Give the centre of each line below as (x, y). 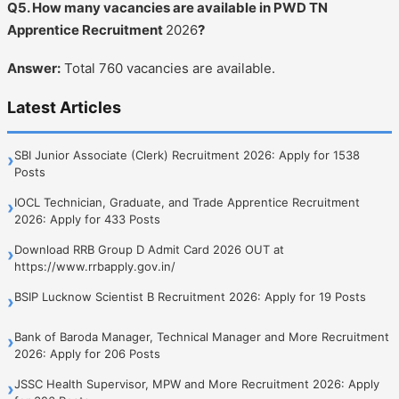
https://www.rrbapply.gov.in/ (95, 266)
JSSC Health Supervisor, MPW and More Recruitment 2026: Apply (197, 383)
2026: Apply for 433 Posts (87, 219)
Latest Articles (64, 107)
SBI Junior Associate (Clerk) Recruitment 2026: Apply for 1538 (187, 155)
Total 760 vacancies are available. (168, 68)
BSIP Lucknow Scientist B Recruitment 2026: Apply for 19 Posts (190, 296)
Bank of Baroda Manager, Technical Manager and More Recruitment (202, 336)
